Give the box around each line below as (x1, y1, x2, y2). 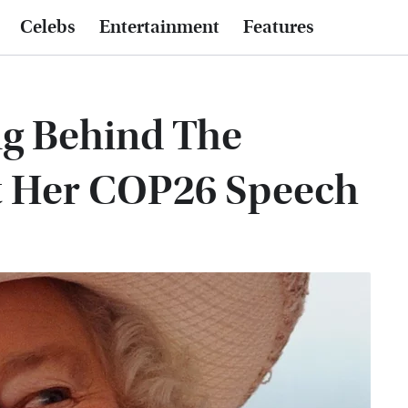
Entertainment (99, 16, 219, 38)
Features (243, 16, 314, 38)
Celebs (20, 16, 76, 38)
